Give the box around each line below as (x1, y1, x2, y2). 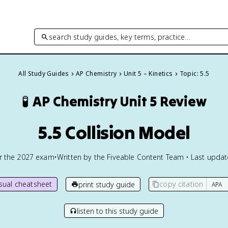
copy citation (159, 179, 204, 189)
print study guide (78, 179, 135, 189)
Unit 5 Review (120, 93, 207, 110)
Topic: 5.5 (179, 69, 210, 78)
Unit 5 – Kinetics (123, 69, 173, 78)
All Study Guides (18, 69, 69, 78)
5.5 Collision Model (38, 121, 190, 144)
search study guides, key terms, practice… (49, 32, 191, 42)
